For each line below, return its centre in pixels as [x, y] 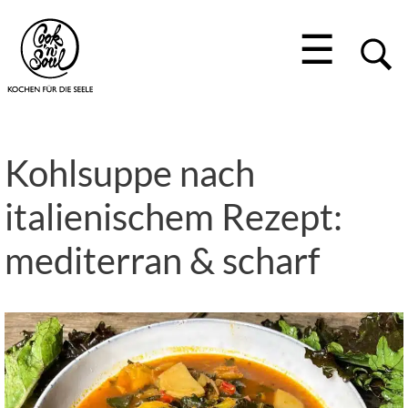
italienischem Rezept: [173, 217]
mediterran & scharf [162, 260]
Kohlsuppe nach [130, 173]
